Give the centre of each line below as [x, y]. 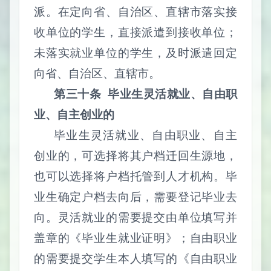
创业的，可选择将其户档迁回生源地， [135, 155]
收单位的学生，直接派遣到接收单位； [135, 32]
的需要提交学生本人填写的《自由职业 [135, 258]
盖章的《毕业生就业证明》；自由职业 [135, 238]
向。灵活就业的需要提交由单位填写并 [135, 217]
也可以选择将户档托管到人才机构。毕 [135, 176]
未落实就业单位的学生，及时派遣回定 [135, 53]
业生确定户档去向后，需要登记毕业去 [135, 197]
